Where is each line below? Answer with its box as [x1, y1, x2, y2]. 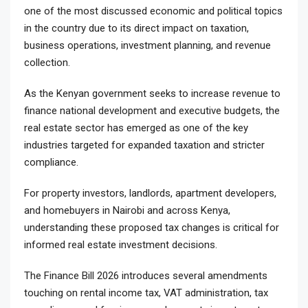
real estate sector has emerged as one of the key [24, 122, 248, 135]
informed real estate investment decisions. [24, 239, 217, 252]
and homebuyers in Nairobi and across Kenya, [24, 204, 230, 217]
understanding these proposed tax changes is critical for [24, 221, 279, 234]
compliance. [24, 156, 78, 169]
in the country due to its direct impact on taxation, [24, 22, 249, 35]
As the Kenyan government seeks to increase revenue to [24, 87, 280, 100]
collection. [24, 56, 70, 69]
